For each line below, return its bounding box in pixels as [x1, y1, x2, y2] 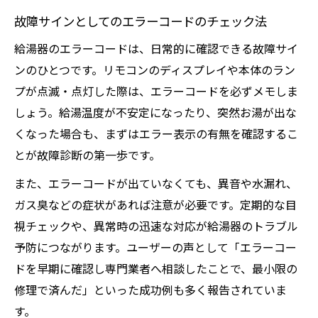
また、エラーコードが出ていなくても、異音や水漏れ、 [14, 175, 297, 192]
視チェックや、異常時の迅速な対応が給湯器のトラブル [14, 217, 298, 234]
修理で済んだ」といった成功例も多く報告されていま [14, 281, 287, 298]
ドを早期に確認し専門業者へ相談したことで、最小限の [14, 260, 297, 277]
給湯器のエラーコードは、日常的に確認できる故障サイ [14, 40, 298, 57]
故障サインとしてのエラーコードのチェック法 [14, 12, 267, 30]
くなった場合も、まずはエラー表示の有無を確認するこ [14, 125, 298, 142]
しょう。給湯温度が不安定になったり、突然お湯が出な [14, 104, 297, 121]
